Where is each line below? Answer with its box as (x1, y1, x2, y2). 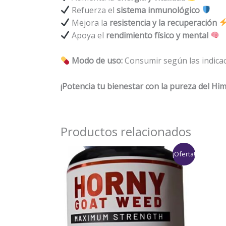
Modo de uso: (72, 55, 123, 67)
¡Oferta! (173, 149, 196, 159)
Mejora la (70, 17, 110, 28)
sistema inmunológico (117, 4, 200, 16)
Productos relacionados (61, 123, 191, 140)
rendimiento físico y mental (106, 29, 209, 41)
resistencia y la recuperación (109, 17, 217, 28)
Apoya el (70, 29, 106, 41)
